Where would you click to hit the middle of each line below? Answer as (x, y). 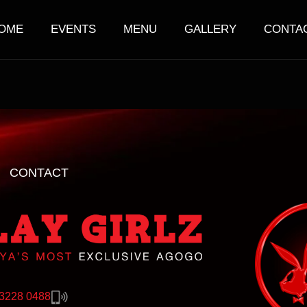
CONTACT (39, 173)
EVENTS (73, 29)
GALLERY (210, 29)
